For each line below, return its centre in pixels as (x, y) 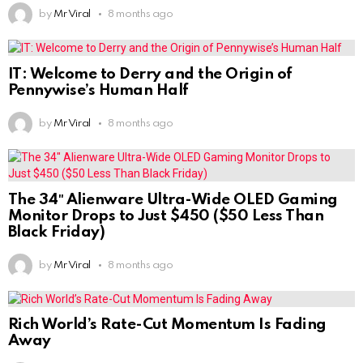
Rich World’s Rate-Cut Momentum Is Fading (167, 325)
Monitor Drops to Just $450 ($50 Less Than (166, 216)
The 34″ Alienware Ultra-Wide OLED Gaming (173, 199)
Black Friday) (57, 232)
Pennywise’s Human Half (98, 90)
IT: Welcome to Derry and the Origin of (150, 74)
